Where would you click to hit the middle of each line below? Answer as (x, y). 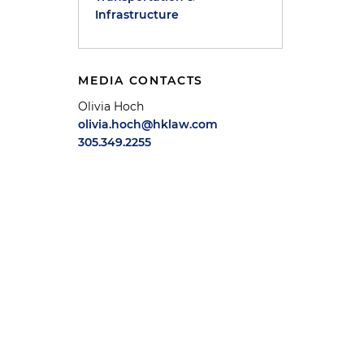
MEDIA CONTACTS (141, 80)
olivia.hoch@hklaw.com (148, 124)
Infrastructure (137, 15)
